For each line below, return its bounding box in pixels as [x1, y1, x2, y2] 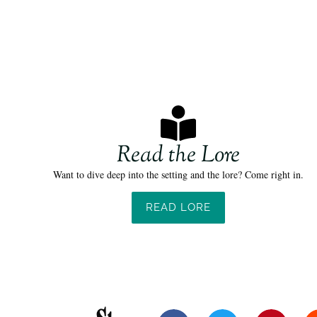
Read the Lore [116, 139, 240, 172]
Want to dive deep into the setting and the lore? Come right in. [52, 167, 304, 181]
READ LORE [145, 200, 211, 214]
